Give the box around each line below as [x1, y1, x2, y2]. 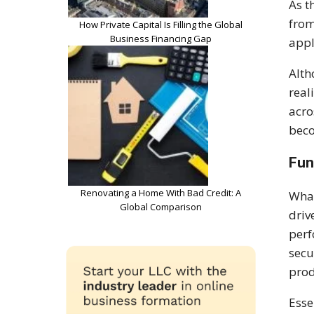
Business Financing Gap [110, 32, 212, 45]
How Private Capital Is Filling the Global [79, 18, 243, 31]
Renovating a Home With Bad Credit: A [81, 186, 241, 199]
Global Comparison [120, 200, 202, 213]
